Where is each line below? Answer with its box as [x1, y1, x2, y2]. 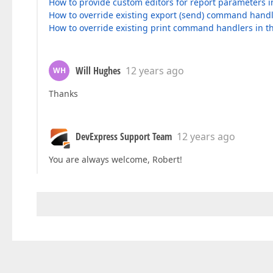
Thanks [49, 88, 78, 100]
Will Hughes [76, 64, 121, 78]
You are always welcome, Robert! [49, 154, 182, 166]
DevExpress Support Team [76, 130, 172, 144]
